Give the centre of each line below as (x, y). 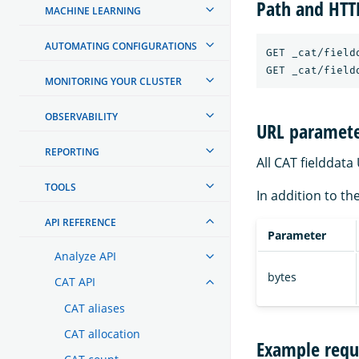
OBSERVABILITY (81, 116)
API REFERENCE (81, 222)
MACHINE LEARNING (93, 10)
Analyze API (85, 256)
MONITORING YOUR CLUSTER (113, 81)
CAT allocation (102, 333)
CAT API (75, 281)
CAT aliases (95, 308)
